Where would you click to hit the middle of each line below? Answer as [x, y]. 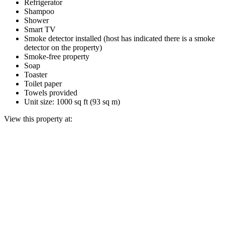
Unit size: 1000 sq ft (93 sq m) [72, 101]
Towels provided [51, 92]
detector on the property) [63, 47]
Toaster [36, 74]
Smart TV [40, 29]
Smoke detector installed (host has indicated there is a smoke [120, 38]
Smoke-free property [57, 56]
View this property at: [38, 119]
